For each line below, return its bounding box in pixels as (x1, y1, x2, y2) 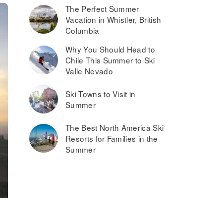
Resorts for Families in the (65, 133, 158, 144)
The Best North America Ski (65, 122, 164, 133)
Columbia (65, 25, 100, 36)
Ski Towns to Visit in (65, 88, 136, 99)
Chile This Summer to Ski (65, 55, 155, 65)
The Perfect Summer (65, 3, 139, 14)
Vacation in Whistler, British (65, 14, 162, 25)
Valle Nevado (65, 65, 113, 76)
